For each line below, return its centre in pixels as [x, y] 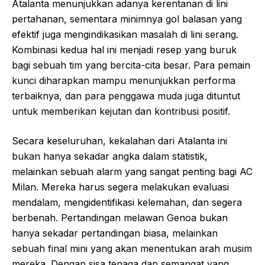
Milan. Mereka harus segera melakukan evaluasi [120, 187]
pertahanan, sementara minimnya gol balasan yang [127, 19]
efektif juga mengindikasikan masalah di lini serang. [125, 34]
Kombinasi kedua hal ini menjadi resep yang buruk [124, 49]
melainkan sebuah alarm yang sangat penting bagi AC [132, 171]
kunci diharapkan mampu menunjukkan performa [124, 80]
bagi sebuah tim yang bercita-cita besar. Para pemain [131, 65]
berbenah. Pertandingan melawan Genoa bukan [120, 217]
